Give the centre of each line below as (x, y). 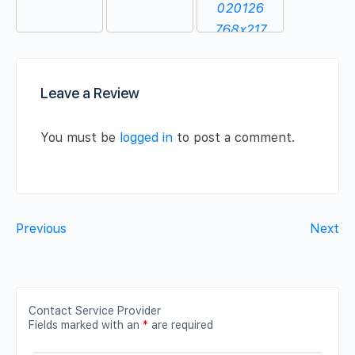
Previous (41, 229)
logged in (146, 138)
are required (181, 325)
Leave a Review (90, 94)
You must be (80, 138)
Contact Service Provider (95, 311)
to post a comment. (234, 138)
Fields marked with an (86, 325)
